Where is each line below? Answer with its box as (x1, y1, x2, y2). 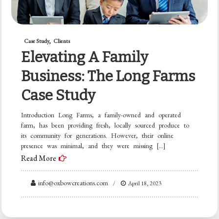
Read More (21, 153, 57, 163)
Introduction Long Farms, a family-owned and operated (21, 110, 181, 119)
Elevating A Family (21, 48, 149, 66)
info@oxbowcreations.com (38, 178, 109, 187)
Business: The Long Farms (21, 67, 196, 85)
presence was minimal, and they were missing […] (21, 141, 166, 150)
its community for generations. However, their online (21, 131, 174, 140)
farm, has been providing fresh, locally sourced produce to (21, 120, 190, 130)
